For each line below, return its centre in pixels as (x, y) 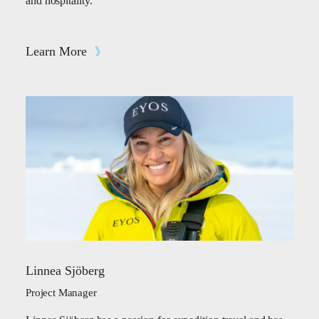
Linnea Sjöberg (65, 271)
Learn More (56, 51)
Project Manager (61, 293)
